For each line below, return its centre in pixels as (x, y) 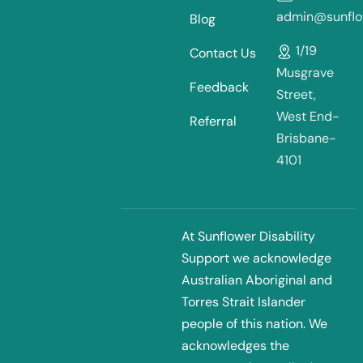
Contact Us (223, 53)
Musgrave (305, 72)
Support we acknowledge (256, 258)
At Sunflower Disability (248, 236)
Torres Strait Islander (243, 301)
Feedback (219, 87)
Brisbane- (306, 138)
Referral (213, 121)
